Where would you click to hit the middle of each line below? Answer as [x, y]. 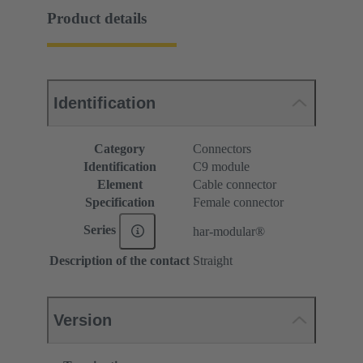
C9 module [221, 166]
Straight [213, 260]
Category [120, 148]
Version [83, 320]
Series [101, 230]
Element [120, 184]
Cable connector [235, 184]
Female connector [238, 202]
